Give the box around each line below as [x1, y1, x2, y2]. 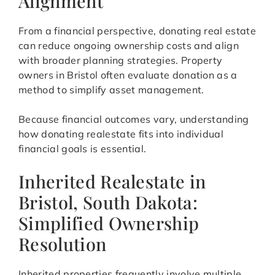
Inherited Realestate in [18, 169, 206, 193]
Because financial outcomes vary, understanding [18, 113, 249, 126]
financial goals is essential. [18, 142, 147, 155]
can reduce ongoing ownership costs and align [18, 39, 239, 52]
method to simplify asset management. [18, 83, 204, 96]
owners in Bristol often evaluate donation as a [18, 69, 238, 82]
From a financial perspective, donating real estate [18, 25, 257, 37]
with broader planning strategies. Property [18, 54, 223, 67]
